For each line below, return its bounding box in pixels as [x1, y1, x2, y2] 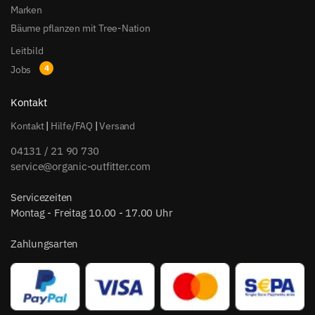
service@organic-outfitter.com [11, 160, 150, 173]
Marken [11, 3, 42, 16]
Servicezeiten [11, 191, 73, 204]
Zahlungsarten [11, 237, 79, 250]
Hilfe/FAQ [50, 120, 94, 132]
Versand [99, 120, 135, 132]
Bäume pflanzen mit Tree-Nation [11, 21, 150, 34]
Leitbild [11, 44, 44, 57]
